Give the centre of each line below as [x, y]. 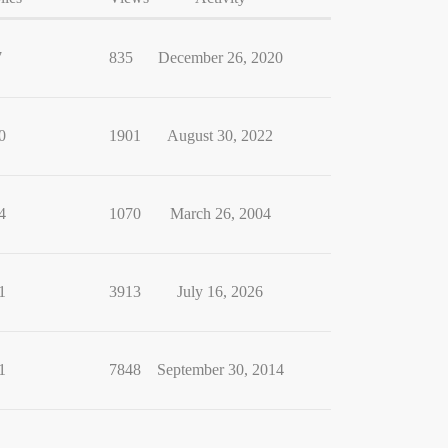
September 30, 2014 [220, 369]
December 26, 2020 [220, 57]
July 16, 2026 [220, 291]
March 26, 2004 [220, 213]
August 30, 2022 [220, 135]
